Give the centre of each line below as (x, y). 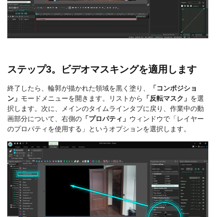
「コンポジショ (173, 88)
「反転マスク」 (167, 98)
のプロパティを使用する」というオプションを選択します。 (99, 129)
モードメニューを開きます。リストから (82, 98)
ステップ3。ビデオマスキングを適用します (102, 69)
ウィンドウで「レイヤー (167, 118)
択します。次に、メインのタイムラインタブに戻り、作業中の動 (106, 108)
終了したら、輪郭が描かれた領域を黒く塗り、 (78, 88)
